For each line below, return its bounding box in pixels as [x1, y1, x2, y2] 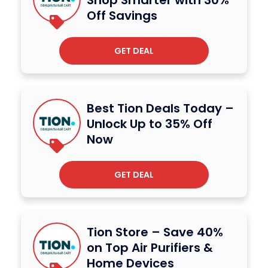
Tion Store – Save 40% [87, 223, 223, 240]
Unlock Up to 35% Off [87, 115, 212, 132]
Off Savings [87, 7, 157, 24]
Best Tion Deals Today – [87, 99, 234, 117]
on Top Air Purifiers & [87, 239, 213, 256]
